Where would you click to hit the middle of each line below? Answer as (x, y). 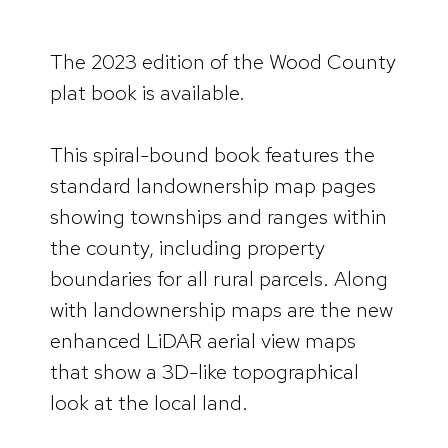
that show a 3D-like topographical (204, 372)
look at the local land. (149, 403)
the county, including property (187, 248)
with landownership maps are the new (221, 310)
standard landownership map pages (213, 186)
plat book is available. (147, 92)
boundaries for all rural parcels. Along (219, 279)
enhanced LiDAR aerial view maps (203, 341)
